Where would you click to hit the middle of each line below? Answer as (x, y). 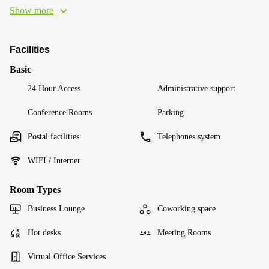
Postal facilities (53, 137)
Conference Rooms (60, 113)
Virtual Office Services (67, 257)
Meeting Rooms (184, 233)
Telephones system (189, 137)
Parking (171, 113)
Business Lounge (56, 209)
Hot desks (44, 233)
